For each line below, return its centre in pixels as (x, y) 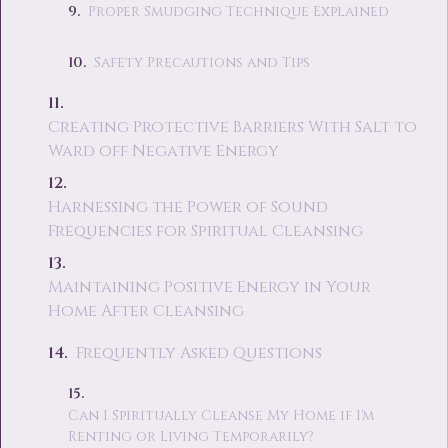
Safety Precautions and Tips (201, 62)
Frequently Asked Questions (198, 353)
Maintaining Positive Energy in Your (209, 287)
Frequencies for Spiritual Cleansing (205, 231)
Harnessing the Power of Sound (187, 207)
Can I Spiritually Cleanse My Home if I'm (220, 415)
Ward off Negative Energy (163, 151)
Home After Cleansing (145, 311)
